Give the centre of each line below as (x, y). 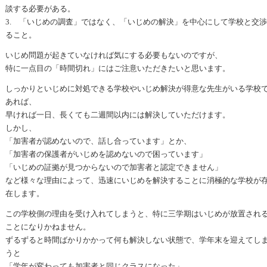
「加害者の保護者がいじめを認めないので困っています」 (106, 154)
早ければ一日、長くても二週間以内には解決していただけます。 (118, 115)
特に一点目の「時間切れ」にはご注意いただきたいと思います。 (118, 68)
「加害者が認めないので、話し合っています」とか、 (98, 141)
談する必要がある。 (40, 9)
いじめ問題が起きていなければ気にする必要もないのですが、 (114, 55)
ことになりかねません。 (48, 227)
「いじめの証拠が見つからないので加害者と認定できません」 (114, 167)
